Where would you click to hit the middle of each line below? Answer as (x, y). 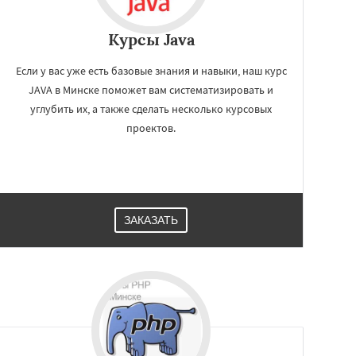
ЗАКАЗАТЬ (151, 220)
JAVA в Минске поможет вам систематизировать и (151, 90)
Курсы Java (151, 39)
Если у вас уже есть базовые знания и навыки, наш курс (151, 71)
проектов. (151, 128)
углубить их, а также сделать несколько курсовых (151, 109)
